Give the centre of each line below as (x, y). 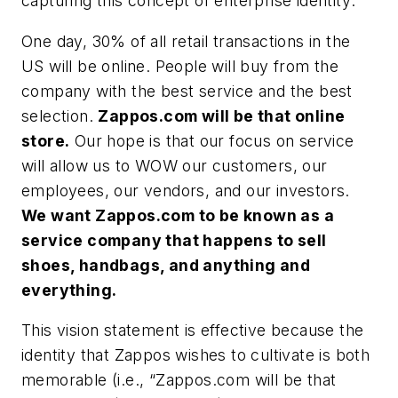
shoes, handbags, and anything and (166, 265)
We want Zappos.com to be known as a (178, 215)
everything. (69, 290)
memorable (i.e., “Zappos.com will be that (179, 380)
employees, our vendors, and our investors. (186, 190)
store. (46, 140)
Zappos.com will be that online (222, 115)
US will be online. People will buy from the (180, 66)
